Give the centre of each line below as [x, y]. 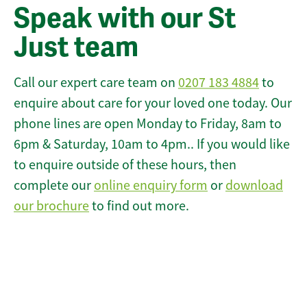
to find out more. [139, 206]
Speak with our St [125, 19]
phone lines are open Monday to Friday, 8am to [148, 124]
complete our [54, 186]
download [254, 186]
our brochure [51, 206]
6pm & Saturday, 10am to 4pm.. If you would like [152, 145]
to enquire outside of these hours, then [125, 165]
